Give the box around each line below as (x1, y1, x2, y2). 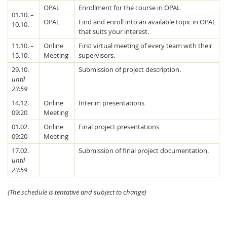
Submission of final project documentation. (78, 145, 209, 155)
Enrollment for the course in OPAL (78, 3, 180, 12)
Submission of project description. (78, 64, 181, 74)
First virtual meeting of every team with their (78, 41, 212, 50)
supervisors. (78, 50, 115, 60)
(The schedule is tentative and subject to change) (8, 187, 146, 197)
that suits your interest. (78, 26, 149, 36)
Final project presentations (78, 122, 159, 131)
